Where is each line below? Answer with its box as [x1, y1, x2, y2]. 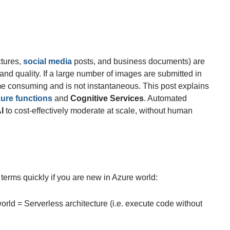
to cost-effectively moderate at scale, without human [3, 106, 193, 116]
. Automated [143, 94, 187, 103]
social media [23, 57, 72, 66]
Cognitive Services [70, 94, 144, 103]
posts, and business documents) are [71, 57, 205, 66]
